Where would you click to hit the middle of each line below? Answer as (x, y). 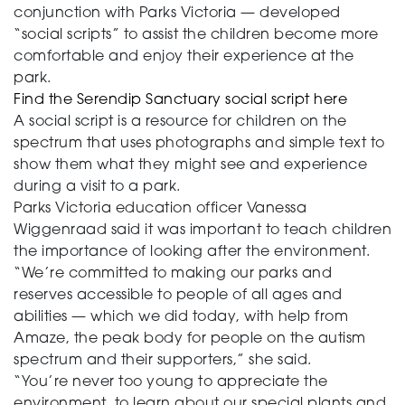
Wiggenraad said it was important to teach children (202, 231)
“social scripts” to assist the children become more (196, 35)
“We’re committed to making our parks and (173, 274)
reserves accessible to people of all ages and (178, 296)
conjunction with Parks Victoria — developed (177, 14)
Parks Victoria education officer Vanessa (160, 209)
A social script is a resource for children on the (180, 122)
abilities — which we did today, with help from (181, 317)
